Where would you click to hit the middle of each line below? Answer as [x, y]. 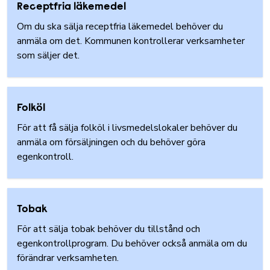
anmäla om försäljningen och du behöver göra [111, 142]
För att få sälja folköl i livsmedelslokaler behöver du [127, 128]
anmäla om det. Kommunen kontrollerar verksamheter [131, 41]
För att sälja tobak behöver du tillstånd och [108, 229]
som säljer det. [52, 55]
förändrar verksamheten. [70, 258]
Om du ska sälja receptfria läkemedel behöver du [120, 27]
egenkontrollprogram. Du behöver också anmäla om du [132, 243]
